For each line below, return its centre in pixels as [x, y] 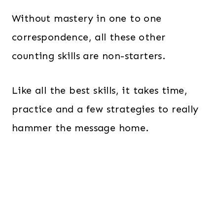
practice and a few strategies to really [105, 109]
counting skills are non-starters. [89, 56]
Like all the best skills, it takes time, [100, 90]
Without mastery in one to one [87, 18]
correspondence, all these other [89, 37]
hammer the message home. [80, 128]
